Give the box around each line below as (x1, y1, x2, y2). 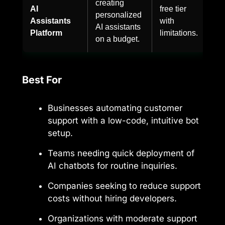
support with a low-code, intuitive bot (48, 116, 199, 126)
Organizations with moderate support (48, 213, 197, 224)
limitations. (160, 28, 198, 38)
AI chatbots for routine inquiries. (48, 161, 177, 171)
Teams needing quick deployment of (48, 148, 194, 159)
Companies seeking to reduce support (48, 181, 201, 191)
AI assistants (95, 22, 141, 32)
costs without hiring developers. (48, 193, 177, 204)
